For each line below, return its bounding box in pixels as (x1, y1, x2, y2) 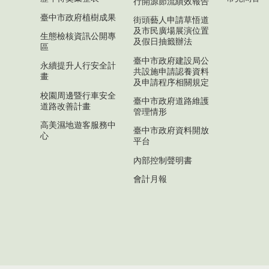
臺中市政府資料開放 (133, 125, 209, 136)
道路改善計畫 (40, 101, 91, 111)
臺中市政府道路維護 (133, 95, 209, 106)
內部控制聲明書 (133, 155, 192, 165)
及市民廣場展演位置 (133, 26, 209, 36)
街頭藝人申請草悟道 (133, 15, 209, 25)
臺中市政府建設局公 (133, 55, 209, 65)
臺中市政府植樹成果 (40, 12, 116, 22)
